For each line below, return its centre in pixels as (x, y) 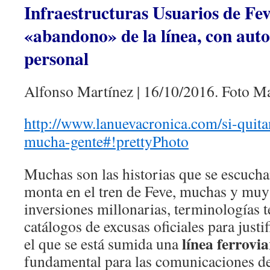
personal (56, 58)
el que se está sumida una (101, 244)
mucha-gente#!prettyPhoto (106, 141)
